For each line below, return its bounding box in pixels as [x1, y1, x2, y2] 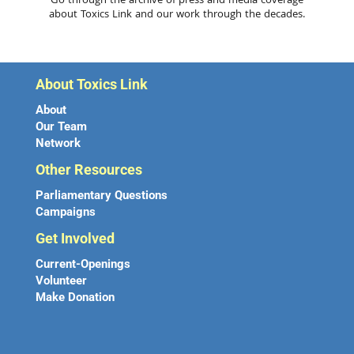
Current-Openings [35, 257, 130, 272]
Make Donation [35, 290, 115, 305]
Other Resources [35, 161, 142, 179]
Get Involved [35, 230, 115, 247]
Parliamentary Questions [35, 188, 168, 203]
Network [35, 136, 81, 151]
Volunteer [35, 273, 87, 288]
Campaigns [35, 205, 96, 220]
